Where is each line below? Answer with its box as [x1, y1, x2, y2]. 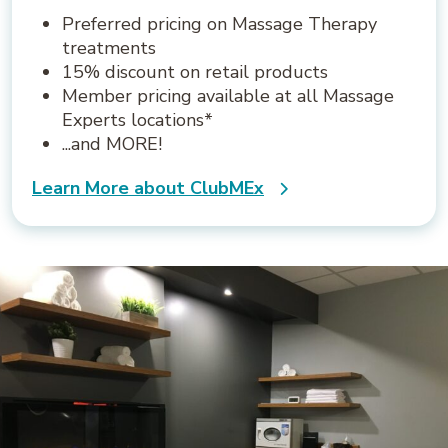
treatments [62, 36, 156, 61]
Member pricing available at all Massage [62, 84, 394, 109]
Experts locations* [62, 108, 213, 133]
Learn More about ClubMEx [32, 176, 264, 201]
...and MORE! [62, 132, 162, 157]
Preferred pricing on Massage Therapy [62, 12, 377, 37]
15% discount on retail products [62, 60, 328, 85]
